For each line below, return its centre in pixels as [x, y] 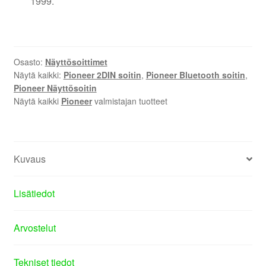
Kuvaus [29, 159]
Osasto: [29, 61]
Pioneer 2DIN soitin [102, 75]
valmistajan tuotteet [129, 101]
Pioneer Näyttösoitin [55, 88]
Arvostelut [34, 228]
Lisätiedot [34, 194]
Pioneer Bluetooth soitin [195, 75]
